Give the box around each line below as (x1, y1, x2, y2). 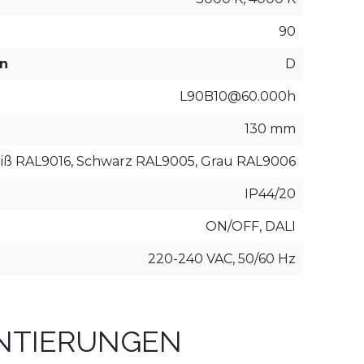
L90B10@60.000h (180, 89, 296, 104)
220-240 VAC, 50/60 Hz (148, 251, 296, 266)
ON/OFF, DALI (206, 219, 296, 234)
